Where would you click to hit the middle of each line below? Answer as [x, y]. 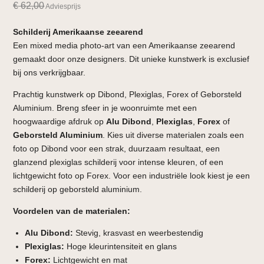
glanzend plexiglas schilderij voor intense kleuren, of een [118, 162]
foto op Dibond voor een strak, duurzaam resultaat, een [117, 148]
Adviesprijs [63, 6]
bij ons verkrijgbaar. [49, 72]
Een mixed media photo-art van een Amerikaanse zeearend [124, 45]
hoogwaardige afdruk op [60, 121]
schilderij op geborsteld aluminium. [78, 189]
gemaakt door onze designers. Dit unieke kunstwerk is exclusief [131, 59]
